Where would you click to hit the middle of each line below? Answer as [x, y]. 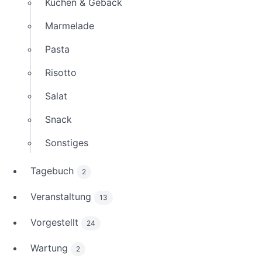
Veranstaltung [62, 197]
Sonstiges [67, 143]
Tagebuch [54, 171]
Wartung [51, 248]
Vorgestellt [56, 223]
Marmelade [70, 26]
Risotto [61, 73]
